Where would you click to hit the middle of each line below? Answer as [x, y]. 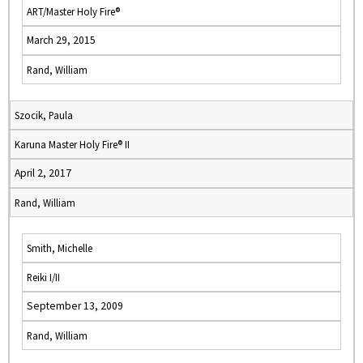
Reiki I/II [43, 277]
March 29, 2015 [61, 40]
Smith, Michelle [60, 248]
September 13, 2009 [75, 306]
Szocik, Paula [44, 115]
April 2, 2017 [43, 173]
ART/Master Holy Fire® [73, 11]
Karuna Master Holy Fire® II [72, 144]
